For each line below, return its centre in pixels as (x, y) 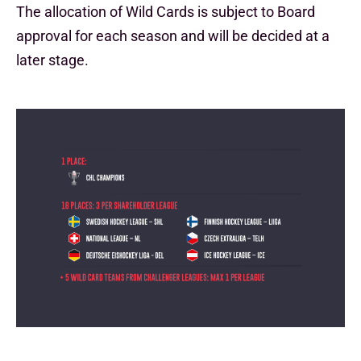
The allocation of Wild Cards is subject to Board (166, 12)
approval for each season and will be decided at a (173, 36)
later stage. (52, 60)
